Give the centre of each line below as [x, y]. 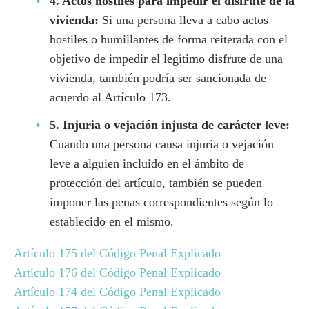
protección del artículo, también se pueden [156, 183]
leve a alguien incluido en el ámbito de [147, 163]
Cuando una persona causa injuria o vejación [162, 144]
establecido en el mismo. [112, 221]
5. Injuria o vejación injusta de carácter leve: [170, 125]
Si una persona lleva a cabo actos [183, 20]
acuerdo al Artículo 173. [110, 97]
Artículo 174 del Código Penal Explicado [117, 292]
